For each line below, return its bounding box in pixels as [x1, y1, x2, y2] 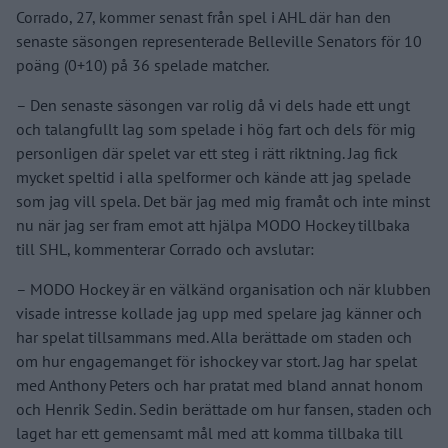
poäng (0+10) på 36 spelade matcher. [16, 54, 269, 75]
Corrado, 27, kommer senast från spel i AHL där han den [16, 6, 391, 27]
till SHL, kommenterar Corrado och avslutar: [16, 238, 314, 259]
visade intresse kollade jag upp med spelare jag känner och [16, 302, 422, 323]
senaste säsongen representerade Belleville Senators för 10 [16, 30, 422, 51]
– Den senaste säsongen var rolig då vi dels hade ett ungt [16, 94, 410, 115]
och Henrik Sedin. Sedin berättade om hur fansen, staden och [16, 398, 432, 419]
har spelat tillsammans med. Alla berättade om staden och [16, 326, 412, 347]
